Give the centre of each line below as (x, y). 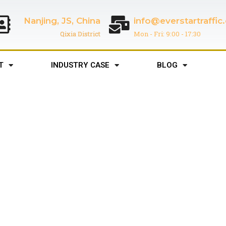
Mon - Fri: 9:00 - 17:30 (167, 34)
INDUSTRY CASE (80, 65)
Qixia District (80, 34)
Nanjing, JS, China (62, 20)
